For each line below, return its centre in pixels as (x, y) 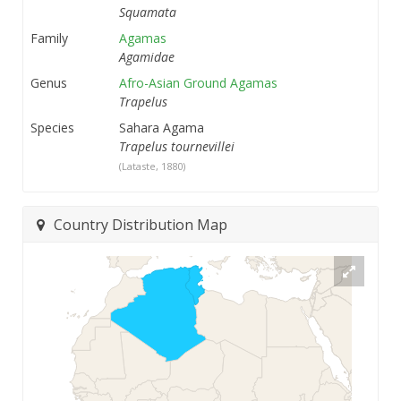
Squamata (148, 13)
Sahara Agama (162, 128)
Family (49, 38)
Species (52, 128)
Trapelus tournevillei (177, 147)
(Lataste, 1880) (152, 166)
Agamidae (147, 57)
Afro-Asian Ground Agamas (198, 83)
